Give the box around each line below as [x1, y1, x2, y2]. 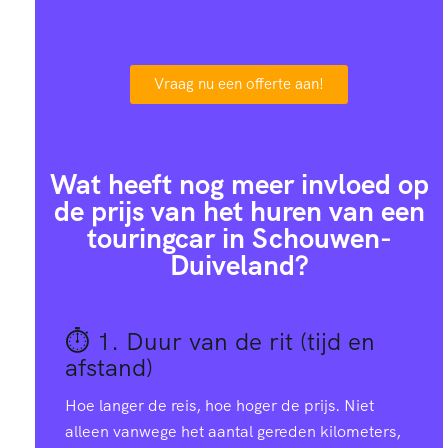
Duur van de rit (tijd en [126, 326, 375, 357]
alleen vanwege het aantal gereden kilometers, [65, 421, 401, 443]
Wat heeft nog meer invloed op [49, 166, 429, 202]
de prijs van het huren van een [53, 193, 425, 229]
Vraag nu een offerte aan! [154, 74, 324, 94]
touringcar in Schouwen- [86, 220, 392, 256]
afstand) [65, 352, 153, 383]
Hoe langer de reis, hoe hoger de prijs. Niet [65, 395, 374, 417]
